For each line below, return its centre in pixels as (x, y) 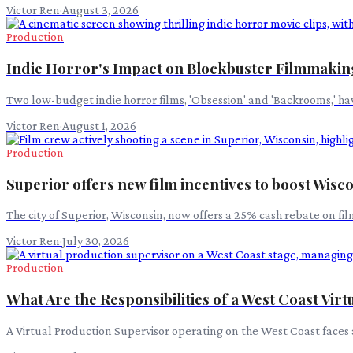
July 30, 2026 (96, 241)
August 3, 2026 (100, 10)
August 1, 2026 (99, 125)
